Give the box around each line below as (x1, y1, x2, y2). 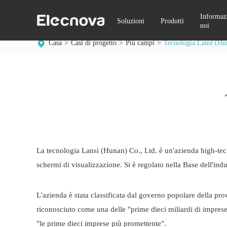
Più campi (126, 39, 155, 47)
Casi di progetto (71, 39, 117, 47)
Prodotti (161, 17, 184, 25)
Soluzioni (117, 17, 145, 25)
